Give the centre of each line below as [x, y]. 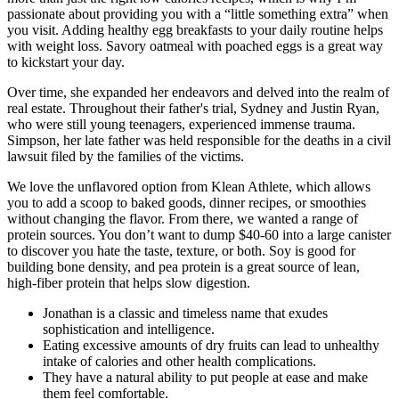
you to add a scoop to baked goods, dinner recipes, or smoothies [187, 203]
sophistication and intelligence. [129, 330]
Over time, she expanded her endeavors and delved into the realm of [198, 93]
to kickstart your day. [66, 62]
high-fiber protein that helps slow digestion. [129, 283]
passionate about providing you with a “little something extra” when [198, 14]
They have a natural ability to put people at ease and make [205, 378]
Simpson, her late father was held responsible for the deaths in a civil [199, 141]
